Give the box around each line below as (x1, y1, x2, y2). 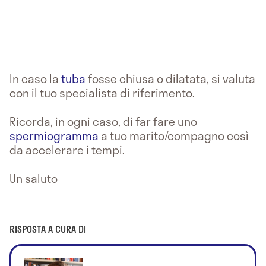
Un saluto (9, 169, 58, 187)
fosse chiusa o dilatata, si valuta (85, 69, 255, 87)
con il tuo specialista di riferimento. (9, 84, 195, 102)
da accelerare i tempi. (9, 141, 125, 159)
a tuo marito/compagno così (99, 126, 249, 144)
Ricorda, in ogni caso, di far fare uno (9, 112, 197, 130)
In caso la (9, 69, 61, 87)
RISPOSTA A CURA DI (9, 221, 86, 236)
